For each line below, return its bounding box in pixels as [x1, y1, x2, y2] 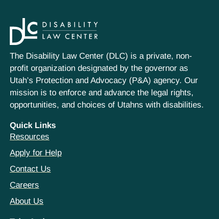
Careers [10, 180, 39, 190]
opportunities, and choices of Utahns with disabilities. [10, 100, 204, 110]
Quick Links [10, 121, 56, 131]
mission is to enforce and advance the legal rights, [10, 88, 194, 98]
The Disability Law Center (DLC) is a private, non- [10, 51, 192, 61]
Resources [10, 132, 49, 142]
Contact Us [10, 164, 51, 174]
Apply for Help [10, 148, 62, 158]
